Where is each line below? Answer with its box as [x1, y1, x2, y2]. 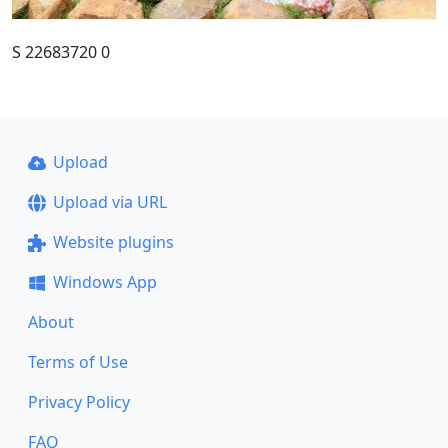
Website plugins [52, 231, 174, 254]
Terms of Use [28, 351, 128, 374]
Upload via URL [52, 191, 167, 214]
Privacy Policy [28, 391, 130, 414]
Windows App [52, 271, 157, 294]
